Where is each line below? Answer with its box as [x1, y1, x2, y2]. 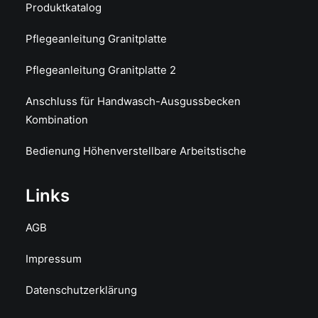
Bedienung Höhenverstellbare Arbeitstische [26, 144, 246, 158]
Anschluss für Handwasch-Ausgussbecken [26, 94, 241, 108]
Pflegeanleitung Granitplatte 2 [26, 63, 176, 77]
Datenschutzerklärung [26, 283, 137, 297]
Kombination [26, 113, 88, 126]
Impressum [26, 252, 82, 265]
